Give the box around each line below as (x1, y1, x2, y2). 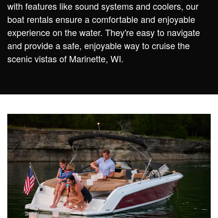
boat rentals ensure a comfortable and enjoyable (7, 12, 195, 25)
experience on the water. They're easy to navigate (7, 25, 200, 38)
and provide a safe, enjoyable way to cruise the (7, 38, 190, 52)
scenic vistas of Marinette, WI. (7, 52, 124, 65)
